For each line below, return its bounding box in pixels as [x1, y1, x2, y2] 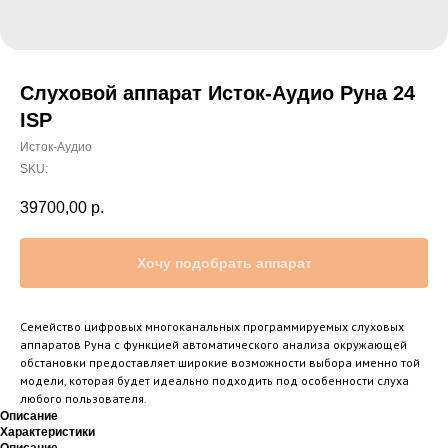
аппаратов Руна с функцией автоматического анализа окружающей [20, 337, 407, 353]
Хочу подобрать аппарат [136, 255, 312, 272]
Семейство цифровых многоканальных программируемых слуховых [20, 319, 404, 335]
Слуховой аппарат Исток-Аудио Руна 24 [20, 82, 415, 104]
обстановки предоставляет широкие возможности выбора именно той [20, 355, 420, 371]
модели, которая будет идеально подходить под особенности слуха [20, 373, 409, 389]
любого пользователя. [20, 391, 147, 407]
